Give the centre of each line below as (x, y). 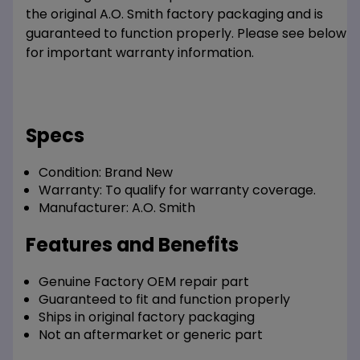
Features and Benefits (132, 245)
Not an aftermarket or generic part (151, 335)
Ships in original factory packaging (147, 317)
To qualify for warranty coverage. (209, 190)
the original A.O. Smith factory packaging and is (174, 14)
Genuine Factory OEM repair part (144, 282)
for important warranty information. (140, 53)
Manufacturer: (84, 208)
